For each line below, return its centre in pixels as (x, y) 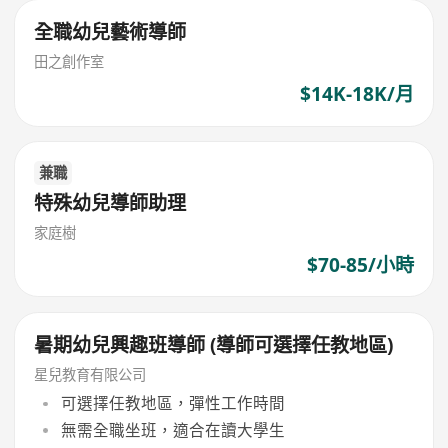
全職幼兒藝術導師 (110, 31)
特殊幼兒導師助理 (110, 202)
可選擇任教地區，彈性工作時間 (172, 403)
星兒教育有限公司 (90, 374)
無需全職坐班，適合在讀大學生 (172, 429)
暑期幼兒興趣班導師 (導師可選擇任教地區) (214, 344)
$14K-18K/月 (356, 94)
